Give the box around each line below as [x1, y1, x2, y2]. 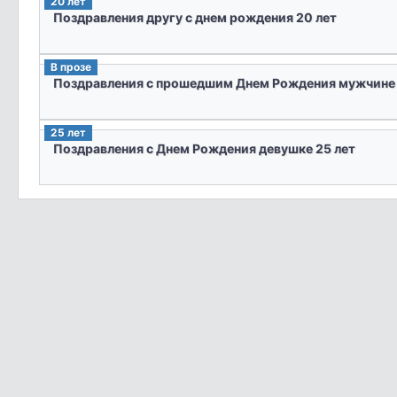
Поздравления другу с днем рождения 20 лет [52, 10, 337, 26]
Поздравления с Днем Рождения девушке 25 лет [52, 141, 355, 157]
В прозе [50, 59, 91, 74]
